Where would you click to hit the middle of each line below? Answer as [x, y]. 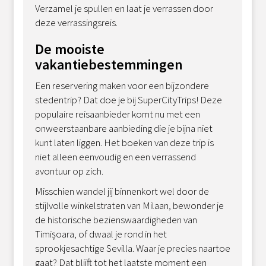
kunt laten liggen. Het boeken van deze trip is [125, 142]
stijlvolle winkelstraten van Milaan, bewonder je [130, 205]
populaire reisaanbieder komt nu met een [118, 114]
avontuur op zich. [69, 171]
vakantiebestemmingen [109, 64]
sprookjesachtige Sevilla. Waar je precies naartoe [133, 248]
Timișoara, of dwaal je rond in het [101, 234]
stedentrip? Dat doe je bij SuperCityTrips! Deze [129, 99]
